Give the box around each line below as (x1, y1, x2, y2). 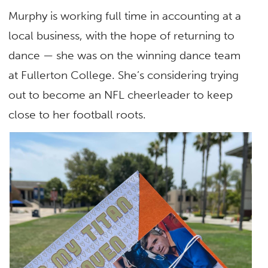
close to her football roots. (8, 108, 147, 122)
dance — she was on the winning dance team (8, 48, 241, 63)
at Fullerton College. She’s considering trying (8, 68, 239, 83)
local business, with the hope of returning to (8, 29, 235, 43)
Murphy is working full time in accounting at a (8, 9, 242, 23)
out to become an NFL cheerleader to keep (8, 88, 233, 102)
